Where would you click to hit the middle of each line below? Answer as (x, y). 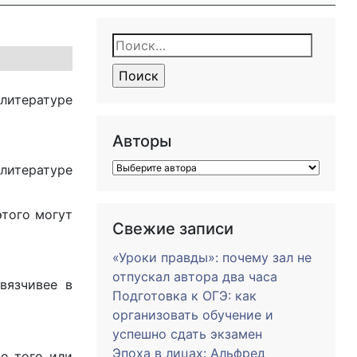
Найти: (138, 45)
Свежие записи (173, 229)
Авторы (142, 141)
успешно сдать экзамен (187, 334)
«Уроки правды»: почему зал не (212, 257)
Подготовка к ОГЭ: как (184, 296)
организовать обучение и (193, 315)
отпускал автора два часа (195, 277)
